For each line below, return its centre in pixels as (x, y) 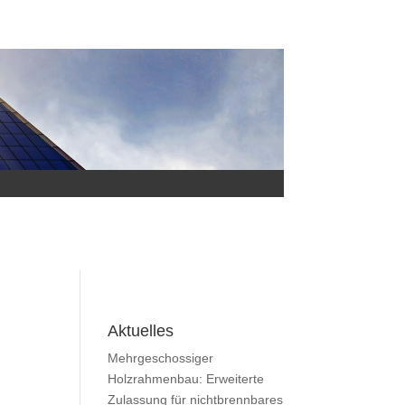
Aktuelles (141, 330)
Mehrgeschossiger (161, 358)
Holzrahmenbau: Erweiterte (186, 378)
